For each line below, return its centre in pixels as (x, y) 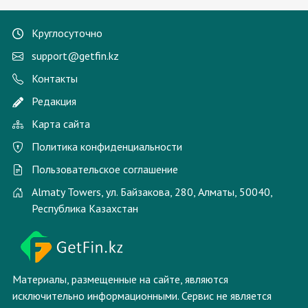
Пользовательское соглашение (105, 169)
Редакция (54, 101)
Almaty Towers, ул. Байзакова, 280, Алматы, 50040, (152, 192)
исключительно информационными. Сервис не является (142, 295)
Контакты (55, 79)
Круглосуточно (67, 33)
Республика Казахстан (85, 209)
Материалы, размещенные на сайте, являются (120, 279)
